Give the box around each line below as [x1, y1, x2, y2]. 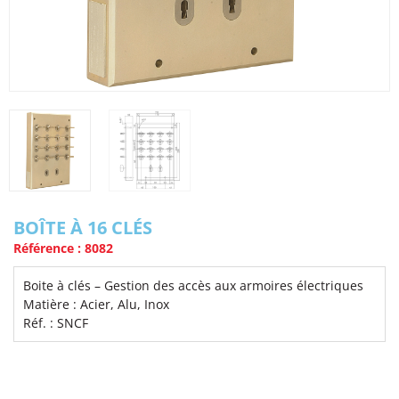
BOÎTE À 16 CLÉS [13, 216, 152, 240]
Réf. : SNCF [23, 314, 88, 332]
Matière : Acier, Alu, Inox [23, 296, 169, 313]
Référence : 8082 [13, 240, 113, 257]
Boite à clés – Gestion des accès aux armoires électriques [23, 277, 363, 295]
